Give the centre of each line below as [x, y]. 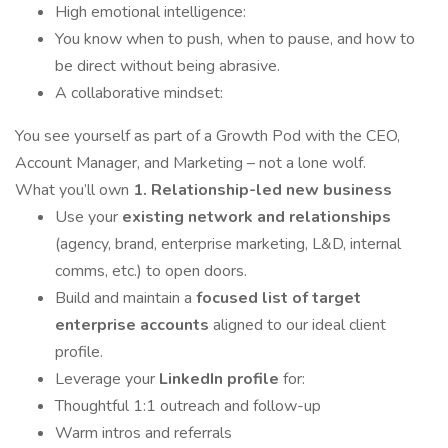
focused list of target [278, 298]
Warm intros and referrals [143, 433]
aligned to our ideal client [299, 325]
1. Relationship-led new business [262, 190]
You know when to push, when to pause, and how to [235, 39]
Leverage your [107, 379]
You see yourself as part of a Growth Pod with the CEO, [207, 136]
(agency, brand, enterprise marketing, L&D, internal [228, 244]
